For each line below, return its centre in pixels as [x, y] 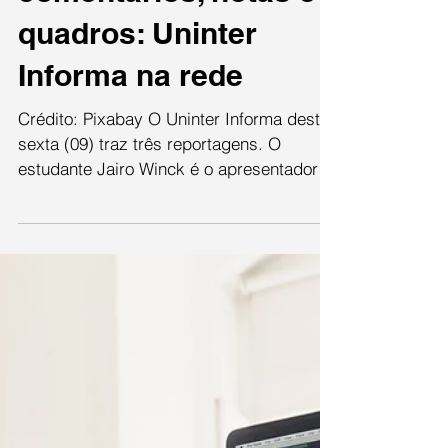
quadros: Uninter [137, 121]
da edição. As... [77, 281]
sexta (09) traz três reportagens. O [149, 231]
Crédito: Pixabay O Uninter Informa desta [173, 206]
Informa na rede [130, 163]
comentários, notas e [167, 79]
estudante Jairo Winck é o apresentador [168, 256]
